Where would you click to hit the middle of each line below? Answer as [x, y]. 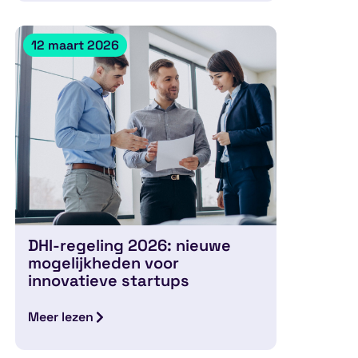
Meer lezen [61, 317]
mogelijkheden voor [104, 263]
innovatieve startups [109, 281]
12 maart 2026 [75, 45]
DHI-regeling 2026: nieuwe [130, 246]
